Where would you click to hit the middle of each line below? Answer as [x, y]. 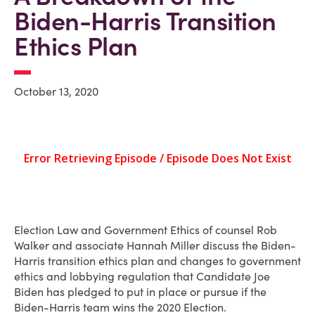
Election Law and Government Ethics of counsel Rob [146, 230]
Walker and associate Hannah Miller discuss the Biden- [155, 245]
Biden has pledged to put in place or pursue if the [140, 292]
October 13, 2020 [56, 91]
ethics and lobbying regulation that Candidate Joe [142, 276]
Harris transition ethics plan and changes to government [157, 261]
